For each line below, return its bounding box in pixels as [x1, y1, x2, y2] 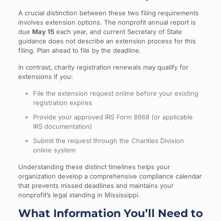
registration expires [33, 99, 92, 107]
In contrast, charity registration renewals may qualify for [18, 63, 188, 71]
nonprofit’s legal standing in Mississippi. [18, 191, 140, 199]
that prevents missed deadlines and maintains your [18, 182, 174, 189]
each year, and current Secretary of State [54, 28, 182, 36]
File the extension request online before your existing [33, 89, 198, 97]
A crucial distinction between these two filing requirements [18, 9, 199, 17]
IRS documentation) [33, 122, 92, 130]
